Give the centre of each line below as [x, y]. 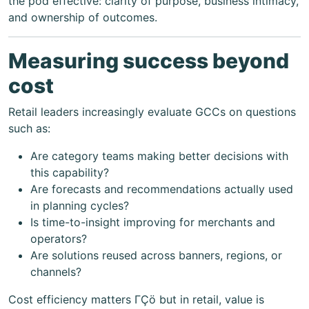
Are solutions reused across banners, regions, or [156, 255]
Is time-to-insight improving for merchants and [153, 222]
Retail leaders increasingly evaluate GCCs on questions [152, 111]
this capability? [70, 172]
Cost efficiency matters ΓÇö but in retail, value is [136, 299]
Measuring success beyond [149, 60]
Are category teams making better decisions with [159, 156]
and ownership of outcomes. [83, 17]
